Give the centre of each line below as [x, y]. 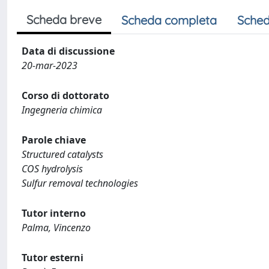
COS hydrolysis [52, 169]
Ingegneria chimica [62, 110]
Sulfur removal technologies [80, 183]
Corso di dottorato [65, 95]
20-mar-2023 [50, 65]
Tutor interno [54, 213]
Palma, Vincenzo [56, 228]
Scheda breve [64, 20]
